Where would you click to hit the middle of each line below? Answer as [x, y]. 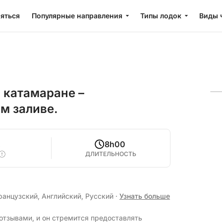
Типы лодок [161, 16]
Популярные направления [77, 16]
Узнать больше [145, 196]
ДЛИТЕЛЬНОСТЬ [111, 154]
